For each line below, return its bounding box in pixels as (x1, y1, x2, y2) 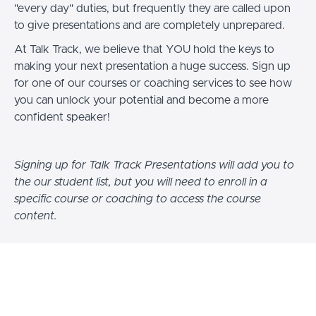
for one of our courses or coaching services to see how (14, 77, 292, 89)
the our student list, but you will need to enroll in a (14, 176, 267, 188)
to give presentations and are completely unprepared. (14, 19, 285, 31)
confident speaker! (14, 111, 110, 123)
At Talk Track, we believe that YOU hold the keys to (14, 43, 274, 55)
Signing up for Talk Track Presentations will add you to (14, 159, 294, 171)
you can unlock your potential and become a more (14, 94, 269, 106)
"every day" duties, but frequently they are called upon (14, 2, 291, 14)
